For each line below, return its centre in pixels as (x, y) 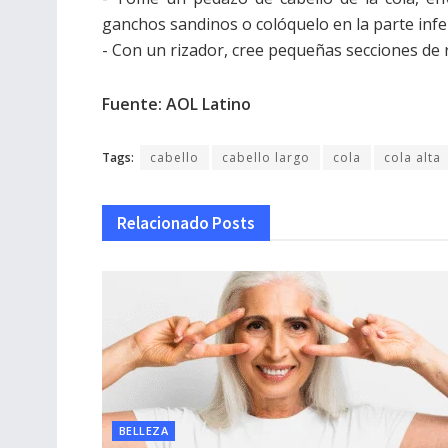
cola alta (412, 157)
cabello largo (266, 157)
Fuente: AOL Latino (176, 104)
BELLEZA (144, 430)
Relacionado (163, 223)
